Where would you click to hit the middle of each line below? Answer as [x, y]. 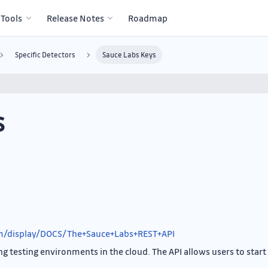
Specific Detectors [45, 55]
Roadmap [148, 18]
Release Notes [75, 18]
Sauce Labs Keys [129, 55]
